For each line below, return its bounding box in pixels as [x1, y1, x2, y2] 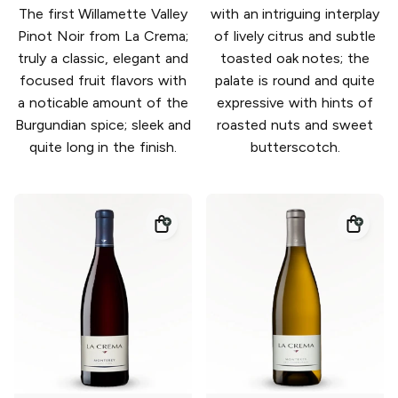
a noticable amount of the [17, 94, 189, 112]
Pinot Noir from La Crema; [18, 28, 188, 45]
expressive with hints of [217, 94, 373, 112]
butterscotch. [250, 139, 340, 156]
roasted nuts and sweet [217, 116, 373, 134]
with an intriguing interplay [210, 5, 380, 23]
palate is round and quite [215, 72, 375, 90]
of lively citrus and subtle [213, 28, 377, 45]
